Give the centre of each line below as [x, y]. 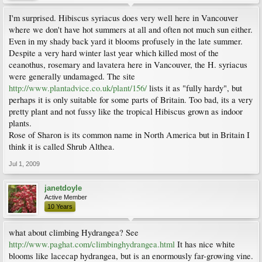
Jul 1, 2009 [24, 164]
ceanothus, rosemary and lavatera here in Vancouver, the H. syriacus [128, 65]
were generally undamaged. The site [72, 76]
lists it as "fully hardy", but [194, 88]
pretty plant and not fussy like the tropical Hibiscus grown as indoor [126, 111]
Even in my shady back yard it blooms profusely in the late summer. [126, 41]
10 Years [60, 206]
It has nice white [205, 244]
